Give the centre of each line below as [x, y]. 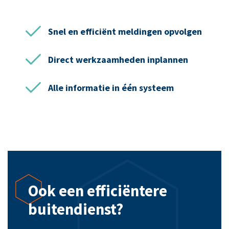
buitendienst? [76, 209]
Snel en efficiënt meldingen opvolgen [125, 32]
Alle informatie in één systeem [111, 88]
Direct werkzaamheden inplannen [118, 60]
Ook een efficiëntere [98, 191]
